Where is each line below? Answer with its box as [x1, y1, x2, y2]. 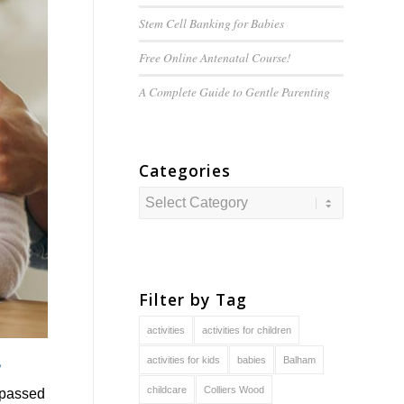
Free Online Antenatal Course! [138, 49, 291, 66]
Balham [282, 354, 316, 365]
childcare [146, 384, 187, 395]
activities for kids [146, 354, 220, 365]
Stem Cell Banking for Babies [138, 14, 284, 32]
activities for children [201, 325, 291, 335]
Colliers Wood [203, 384, 264, 395]
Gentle [244, 83, 279, 100]
